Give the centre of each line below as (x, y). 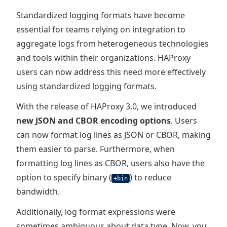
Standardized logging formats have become (101, 15)
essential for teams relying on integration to (101, 29)
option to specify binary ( (64, 177)
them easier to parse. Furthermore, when (96, 149)
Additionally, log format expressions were (96, 212)
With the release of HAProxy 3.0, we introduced (106, 106)
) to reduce (150, 177)
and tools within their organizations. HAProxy (103, 58)
